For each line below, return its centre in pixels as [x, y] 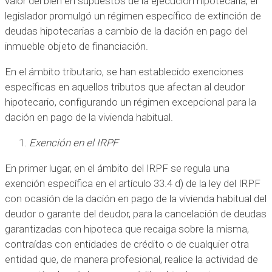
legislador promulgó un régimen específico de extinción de [133, 15]
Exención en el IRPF [74, 142]
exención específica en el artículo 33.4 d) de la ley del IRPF [133, 183]
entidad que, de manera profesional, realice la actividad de [131, 259]
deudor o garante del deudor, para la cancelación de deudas [136, 213]
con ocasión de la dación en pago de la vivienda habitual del [136, 198]
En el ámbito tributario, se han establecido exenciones [124, 71]
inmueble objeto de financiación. [76, 46]
